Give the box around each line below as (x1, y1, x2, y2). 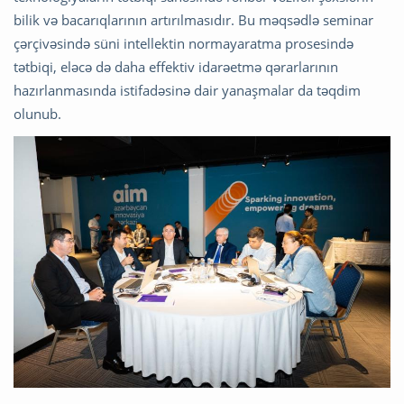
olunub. (14, 104, 61, 123)
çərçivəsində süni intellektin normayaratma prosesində (14, 33, 353, 52)
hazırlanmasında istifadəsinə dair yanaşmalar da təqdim (14, 80, 361, 99)
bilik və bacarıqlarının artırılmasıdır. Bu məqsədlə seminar (14, 10, 373, 29)
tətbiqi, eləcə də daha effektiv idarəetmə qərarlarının (14, 57, 338, 76)
